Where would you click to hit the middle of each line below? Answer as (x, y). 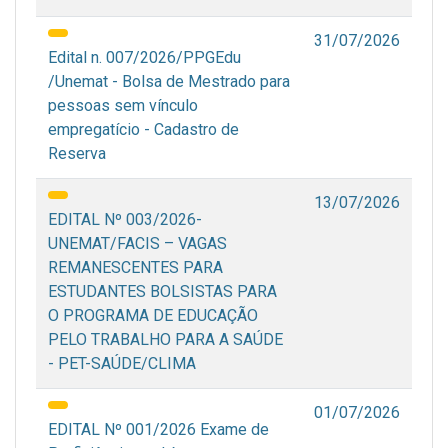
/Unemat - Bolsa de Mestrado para (169, 82)
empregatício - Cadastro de (143, 130)
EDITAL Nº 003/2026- (125, 220)
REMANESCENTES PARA (135, 268)
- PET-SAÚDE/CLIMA (122, 364)
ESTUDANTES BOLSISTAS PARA (162, 292)
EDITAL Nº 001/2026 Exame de (158, 430)
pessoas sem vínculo (123, 106)
